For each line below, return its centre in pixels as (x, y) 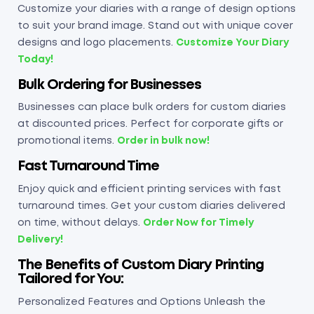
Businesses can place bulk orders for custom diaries (152, 108)
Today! (35, 59)
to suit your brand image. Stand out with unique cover (155, 26)
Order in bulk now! (163, 141)
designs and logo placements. (97, 42)
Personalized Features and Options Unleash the (142, 302)
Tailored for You (69, 279)
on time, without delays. (80, 223)
